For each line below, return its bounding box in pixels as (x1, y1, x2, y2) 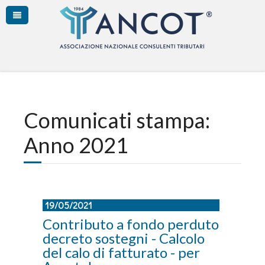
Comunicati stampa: (24, 107, 210, 133)
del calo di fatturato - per (43, 244, 200, 261)
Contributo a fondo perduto (43, 215, 219, 232)
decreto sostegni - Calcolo (43, 230, 205, 247)
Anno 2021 (24, 132, 128, 158)
